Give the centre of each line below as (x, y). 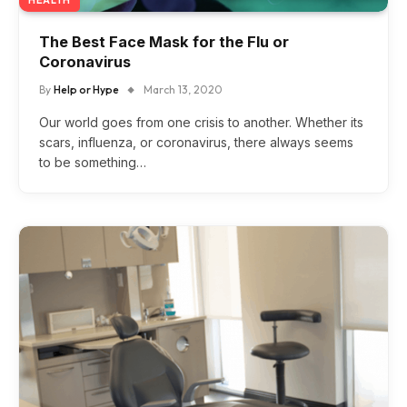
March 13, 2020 (183, 89)
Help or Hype (86, 89)
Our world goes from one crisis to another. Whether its (201, 122)
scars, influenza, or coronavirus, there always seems (196, 142)
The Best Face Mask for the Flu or (164, 41)
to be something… (93, 162)
